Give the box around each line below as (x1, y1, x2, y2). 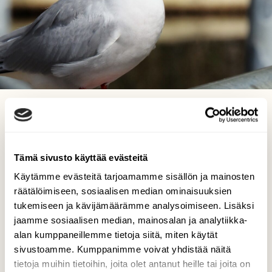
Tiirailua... (106, 114, 166, 130)
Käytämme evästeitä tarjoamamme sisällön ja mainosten (14, 171, 254, 182)
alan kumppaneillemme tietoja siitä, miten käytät (14, 229, 217, 240)
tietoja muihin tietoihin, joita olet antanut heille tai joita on (14, 259, 250, 270)
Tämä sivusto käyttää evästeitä (14, 152, 148, 163)
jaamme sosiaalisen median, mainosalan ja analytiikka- (14, 215, 248, 226)
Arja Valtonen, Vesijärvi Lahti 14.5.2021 (56, 134, 216, 146)
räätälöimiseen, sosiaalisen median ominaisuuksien (14, 186, 232, 197)
